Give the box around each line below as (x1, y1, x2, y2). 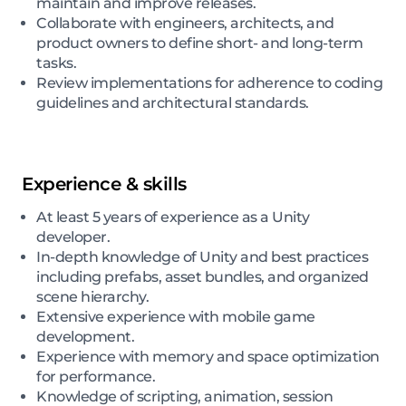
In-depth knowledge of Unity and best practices (36, 247, 368, 266)
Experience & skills (22, 172, 187, 195)
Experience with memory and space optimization (36, 347, 380, 365)
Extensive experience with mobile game (36, 307, 315, 325)
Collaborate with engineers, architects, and (36, 14, 334, 32)
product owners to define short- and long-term (36, 34, 363, 52)
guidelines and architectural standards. (36, 93, 309, 111)
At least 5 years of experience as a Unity (36, 208, 310, 226)
